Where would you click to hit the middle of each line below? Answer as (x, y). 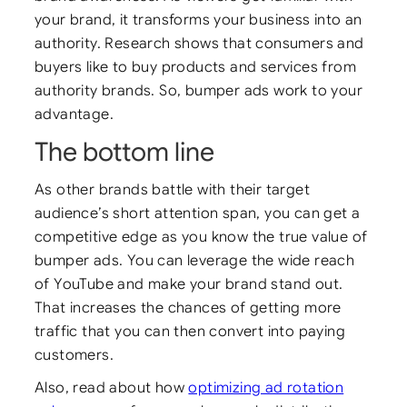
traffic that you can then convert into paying (190, 331)
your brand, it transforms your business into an (199, 19)
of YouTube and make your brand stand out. (189, 283)
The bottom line (124, 151)
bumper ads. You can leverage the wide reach (195, 260)
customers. (74, 354)
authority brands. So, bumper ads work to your (199, 90)
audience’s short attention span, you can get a (198, 213)
